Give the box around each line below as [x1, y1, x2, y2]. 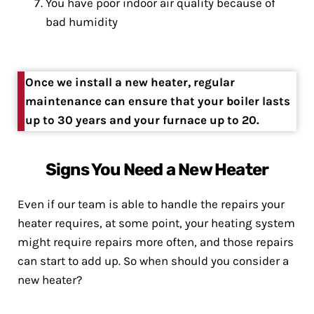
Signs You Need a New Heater [45, 160, 269, 180]
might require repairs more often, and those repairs [18, 235, 294, 250]
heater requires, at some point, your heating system [18, 216, 295, 231]
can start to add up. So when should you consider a [18, 254, 289, 268]
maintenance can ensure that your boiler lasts [25, 94, 290, 109]
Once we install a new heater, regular [25, 75, 235, 90]
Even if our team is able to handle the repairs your [18, 197, 285, 212]
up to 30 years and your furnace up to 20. [25, 113, 259, 128]
